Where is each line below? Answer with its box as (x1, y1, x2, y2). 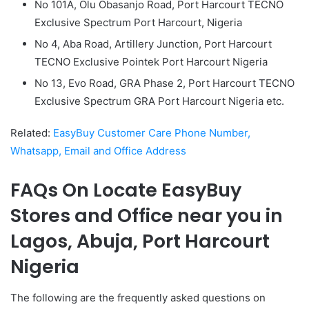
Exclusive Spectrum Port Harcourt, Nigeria (34, 16, 242, 30)
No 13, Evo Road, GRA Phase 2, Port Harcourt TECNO (34, 77, 295, 90)
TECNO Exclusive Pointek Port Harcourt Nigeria (34, 55, 268, 69)
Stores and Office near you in (10, 203, 283, 229)
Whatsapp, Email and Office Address (10, 144, 186, 158)
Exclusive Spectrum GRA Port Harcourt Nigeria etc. (34, 94, 284, 108)
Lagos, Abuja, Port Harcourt (10, 228, 270, 255)
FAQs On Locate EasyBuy (10, 177, 241, 203)
